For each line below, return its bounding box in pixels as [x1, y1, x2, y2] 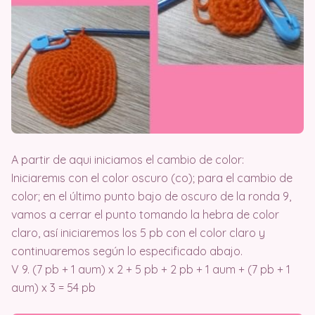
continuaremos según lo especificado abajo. [11, 244, 243, 259]
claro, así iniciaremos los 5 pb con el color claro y [11, 226, 265, 240]
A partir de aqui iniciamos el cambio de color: [11, 153, 244, 167]
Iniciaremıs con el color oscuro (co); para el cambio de [11, 171, 292, 186]
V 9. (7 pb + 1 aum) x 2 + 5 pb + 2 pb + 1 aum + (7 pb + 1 [11, 262, 290, 277]
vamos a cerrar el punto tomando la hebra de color [11, 207, 279, 222]
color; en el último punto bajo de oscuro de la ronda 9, [11, 189, 291, 204]
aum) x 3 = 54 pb [11, 281, 96, 295]
